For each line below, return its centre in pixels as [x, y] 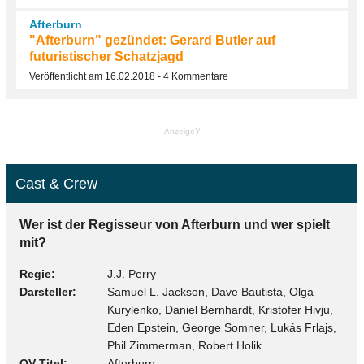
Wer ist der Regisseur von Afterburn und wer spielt [175, 224]
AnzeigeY [182, 132]
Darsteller [46, 291]
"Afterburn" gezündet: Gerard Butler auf [152, 41]
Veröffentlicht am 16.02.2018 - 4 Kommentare [129, 77]
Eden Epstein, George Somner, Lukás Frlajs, [222, 327]
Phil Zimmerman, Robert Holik [184, 345]
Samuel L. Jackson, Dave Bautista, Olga [210, 291]
